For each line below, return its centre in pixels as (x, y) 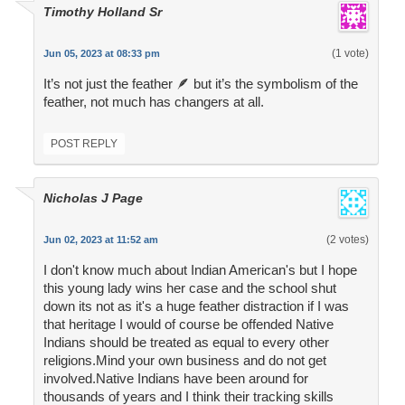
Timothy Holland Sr (102, 12)
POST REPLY (84, 144)
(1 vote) (350, 54)
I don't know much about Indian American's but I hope (200, 270)
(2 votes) (347, 240)
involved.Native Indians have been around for (175, 379)
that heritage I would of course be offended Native (188, 325)
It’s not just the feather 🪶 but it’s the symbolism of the (200, 84)
